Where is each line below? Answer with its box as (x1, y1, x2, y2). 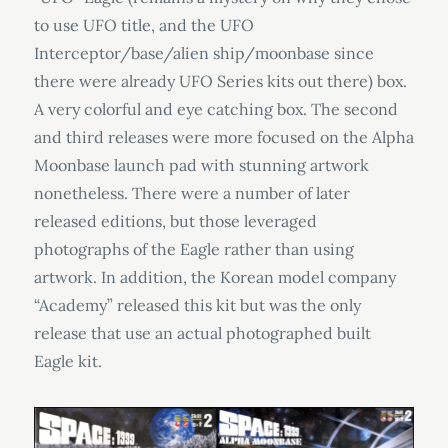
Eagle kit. (33, 350, 102, 371)
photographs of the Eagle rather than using (33, 238, 354, 259)
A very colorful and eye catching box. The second (33, 98, 398, 119)
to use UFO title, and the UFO (33, 14, 254, 35)
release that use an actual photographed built (33, 322, 371, 343)
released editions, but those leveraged (33, 210, 317, 231)
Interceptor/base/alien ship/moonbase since (33, 42, 374, 63)
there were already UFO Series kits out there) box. (33, 70, 407, 91)
